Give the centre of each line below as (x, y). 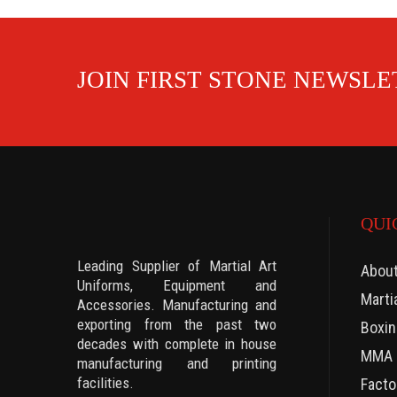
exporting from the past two (177, 325)
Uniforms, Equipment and (177, 286)
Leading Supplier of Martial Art (177, 266)
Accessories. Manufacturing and (177, 305)
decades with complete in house (177, 344)
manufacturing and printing (177, 364)
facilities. (105, 383)
